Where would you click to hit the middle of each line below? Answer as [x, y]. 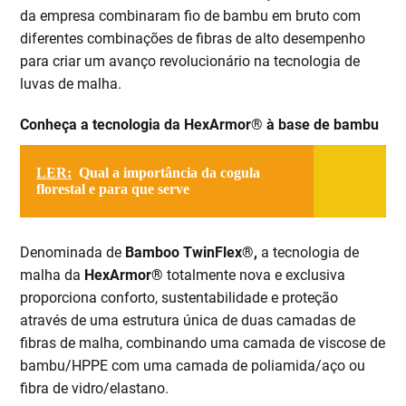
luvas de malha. [71, 84]
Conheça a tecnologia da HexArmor [136, 125]
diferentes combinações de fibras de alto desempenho [193, 39]
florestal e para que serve [113, 189]
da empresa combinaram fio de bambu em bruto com [191, 16]
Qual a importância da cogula [170, 173]
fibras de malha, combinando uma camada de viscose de [203, 343]
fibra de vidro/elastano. [95, 389]
